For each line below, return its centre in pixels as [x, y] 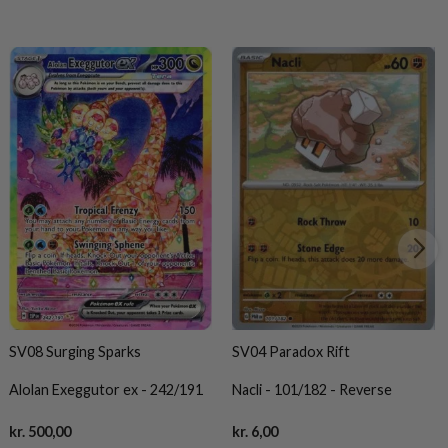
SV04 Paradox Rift [292, 351]
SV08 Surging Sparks [77, 351]
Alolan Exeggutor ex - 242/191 [106, 390]
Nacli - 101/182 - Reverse [311, 390]
